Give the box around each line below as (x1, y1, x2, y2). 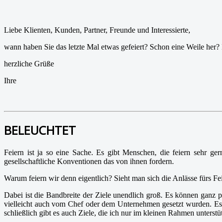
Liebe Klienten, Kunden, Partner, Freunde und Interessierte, (4, 25, 190, 34)
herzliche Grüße (4, 59, 54, 68)
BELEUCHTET (4, 121, 76, 138)
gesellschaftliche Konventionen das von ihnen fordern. (4, 157, 174, 166)
